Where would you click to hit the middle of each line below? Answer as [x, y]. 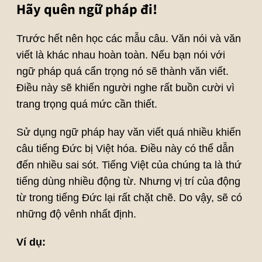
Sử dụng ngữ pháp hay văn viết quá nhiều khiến [128, 132]
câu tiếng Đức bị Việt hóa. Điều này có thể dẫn [125, 149]
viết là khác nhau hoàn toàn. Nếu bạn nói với [120, 55]
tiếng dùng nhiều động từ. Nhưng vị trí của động [128, 182]
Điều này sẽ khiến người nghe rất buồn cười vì [125, 88]
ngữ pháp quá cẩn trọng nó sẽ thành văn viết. [122, 72]
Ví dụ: [31, 242]
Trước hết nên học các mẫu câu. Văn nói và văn [128, 39]
